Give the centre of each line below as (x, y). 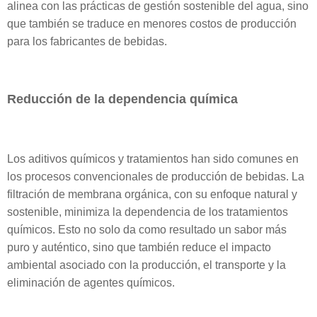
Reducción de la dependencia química (122, 99)
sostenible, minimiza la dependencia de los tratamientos (148, 212)
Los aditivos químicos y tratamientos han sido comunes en (153, 159)
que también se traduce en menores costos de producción (152, 24)
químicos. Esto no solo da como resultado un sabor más (147, 230)
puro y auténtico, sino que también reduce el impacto (139, 247)
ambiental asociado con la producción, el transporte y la (146, 265)
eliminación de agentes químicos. (91, 283)
